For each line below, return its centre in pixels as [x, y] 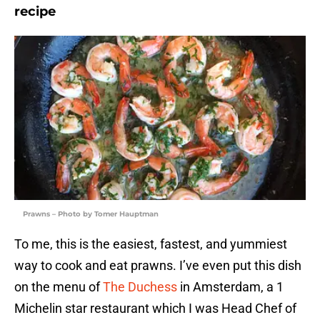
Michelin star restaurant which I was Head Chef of [155, 309]
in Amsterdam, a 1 [230, 287]
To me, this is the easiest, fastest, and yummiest [151, 244]
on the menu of [59, 287]
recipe [35, 12]
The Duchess [140, 287]
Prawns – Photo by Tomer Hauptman [91, 214]
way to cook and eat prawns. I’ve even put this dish [158, 266]
